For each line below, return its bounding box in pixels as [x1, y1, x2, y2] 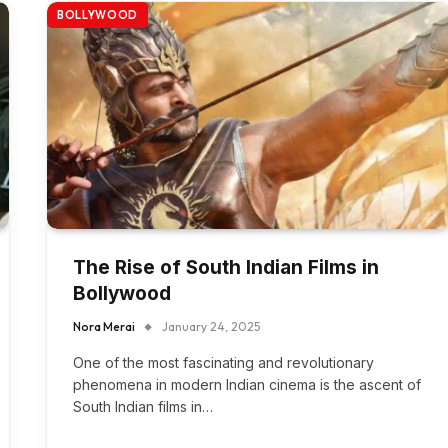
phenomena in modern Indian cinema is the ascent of [73, 375, 421, 393]
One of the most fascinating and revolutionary [73, 353, 374, 371]
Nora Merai [73, 318, 135, 334]
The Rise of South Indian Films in [73, 255, 379, 279]
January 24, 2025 [162, 318, 260, 334]
